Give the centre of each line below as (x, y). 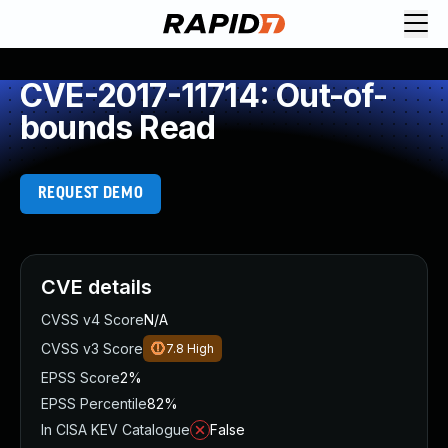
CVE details (96, 287)
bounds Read (118, 127)
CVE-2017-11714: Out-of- (204, 95)
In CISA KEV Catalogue (115, 429)
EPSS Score (80, 377)
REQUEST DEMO (90, 193)
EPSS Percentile (94, 403)
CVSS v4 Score (92, 319)
